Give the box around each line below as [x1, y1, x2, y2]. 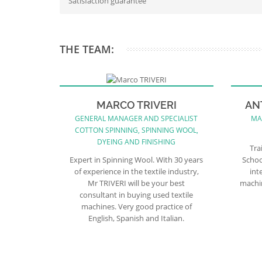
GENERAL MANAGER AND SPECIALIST [75, 113, 198, 123]
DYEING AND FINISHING [97, 136, 176, 147]
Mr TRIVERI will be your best [88, 177, 185, 188]
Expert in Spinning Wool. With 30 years [70, 154, 204, 165]
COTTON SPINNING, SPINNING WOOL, [74, 125, 198, 135]
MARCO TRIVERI [96, 98, 177, 111]
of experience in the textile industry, [74, 166, 199, 177]
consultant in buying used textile [80, 189, 194, 200]
